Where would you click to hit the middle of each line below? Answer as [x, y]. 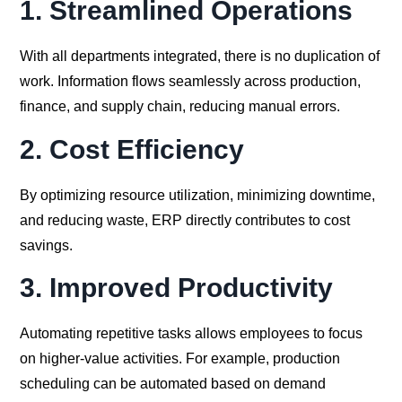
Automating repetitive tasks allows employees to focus [192, 334]
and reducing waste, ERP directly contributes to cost [185, 220]
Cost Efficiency [147, 149]
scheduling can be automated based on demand [173, 384]
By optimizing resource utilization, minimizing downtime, [198, 195]
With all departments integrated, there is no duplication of [200, 56]
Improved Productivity [192, 288]
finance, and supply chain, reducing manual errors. [180, 106]
